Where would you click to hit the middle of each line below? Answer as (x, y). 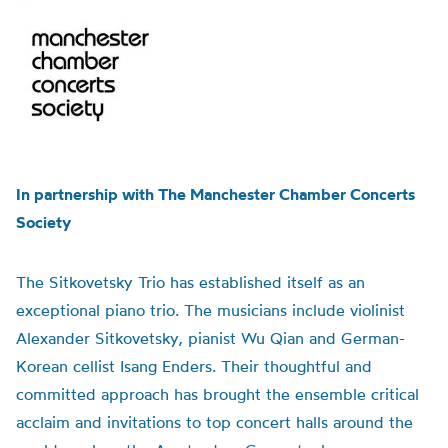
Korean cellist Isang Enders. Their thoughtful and (194, 366)
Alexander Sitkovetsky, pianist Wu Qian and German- (210, 338)
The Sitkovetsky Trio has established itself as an (190, 282)
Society (43, 222)
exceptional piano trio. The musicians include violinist (210, 310)
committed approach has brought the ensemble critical (217, 394)
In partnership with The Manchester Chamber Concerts (215, 194)
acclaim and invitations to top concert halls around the (214, 422)
